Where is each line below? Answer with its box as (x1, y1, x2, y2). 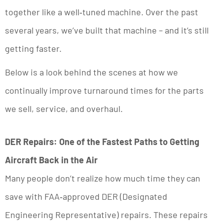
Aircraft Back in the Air (5, 154, 98, 166)
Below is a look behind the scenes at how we (5, 66, 178, 77)
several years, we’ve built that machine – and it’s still (5, 24, 209, 36)
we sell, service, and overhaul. (5, 103, 123, 114)
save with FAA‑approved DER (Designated (5, 191, 167, 202)
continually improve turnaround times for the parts (5, 84, 204, 96)
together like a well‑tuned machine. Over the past (5, 6, 198, 17)
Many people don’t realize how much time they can (5, 173, 200, 184)
